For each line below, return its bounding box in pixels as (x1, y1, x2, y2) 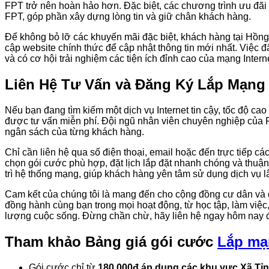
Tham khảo (5, 234, 85, 250)
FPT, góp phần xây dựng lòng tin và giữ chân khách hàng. (5, 11, 251, 22)
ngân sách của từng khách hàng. (5, 127, 144, 138)
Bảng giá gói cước (85, 234, 217, 250)
